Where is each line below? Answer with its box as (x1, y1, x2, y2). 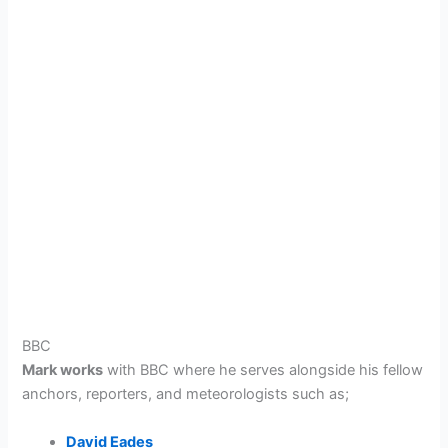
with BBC (103, 361, 170, 380)
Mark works (22, 361, 104, 380)
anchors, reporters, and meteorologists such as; (22, 385, 350, 404)
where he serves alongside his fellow (173, 361, 424, 380)
